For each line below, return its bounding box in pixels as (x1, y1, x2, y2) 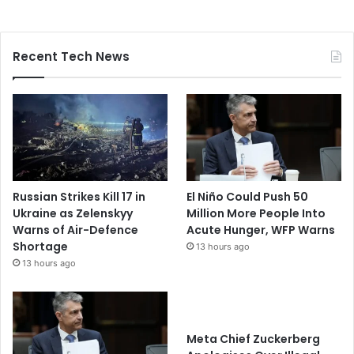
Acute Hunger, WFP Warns (186, 222, 336, 239)
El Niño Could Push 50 (186, 189, 309, 205)
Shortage (13, 239, 68, 255)
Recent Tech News (13, 47, 130, 65)
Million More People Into (186, 205, 326, 222)
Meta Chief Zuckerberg (186, 331, 321, 348)
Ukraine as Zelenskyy (13, 205, 133, 222)
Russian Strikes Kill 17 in (13, 189, 145, 205)
